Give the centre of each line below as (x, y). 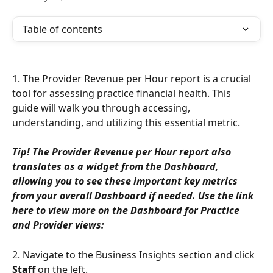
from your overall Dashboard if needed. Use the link (134, 196)
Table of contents (62, 29)
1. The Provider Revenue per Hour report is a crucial (133, 79)
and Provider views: (58, 225)
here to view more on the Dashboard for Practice (127, 211)
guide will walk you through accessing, (102, 108)
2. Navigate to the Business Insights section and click (135, 254)
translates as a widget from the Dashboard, (117, 167)
